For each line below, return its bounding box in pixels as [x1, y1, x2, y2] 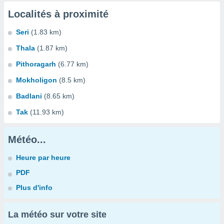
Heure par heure [16, 153, 70, 161]
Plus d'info [16, 183, 52, 191]
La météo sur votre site [8, 209, 106, 219]
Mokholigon [16, 76, 57, 84]
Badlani [16, 92, 42, 100]
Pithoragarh [16, 60, 56, 68]
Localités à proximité [8, 8, 108, 19]
